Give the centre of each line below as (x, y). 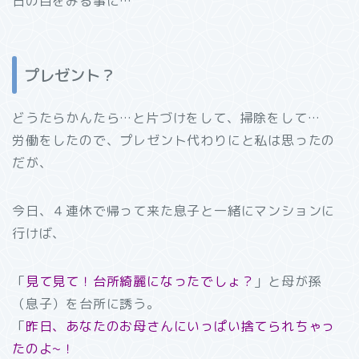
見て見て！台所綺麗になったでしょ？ (140, 281)
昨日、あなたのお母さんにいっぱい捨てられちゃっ (180, 326)
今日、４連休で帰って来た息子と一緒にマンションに (174, 210)
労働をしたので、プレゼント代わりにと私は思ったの (174, 140)
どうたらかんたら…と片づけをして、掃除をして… (166, 117)
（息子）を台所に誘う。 (86, 303)
